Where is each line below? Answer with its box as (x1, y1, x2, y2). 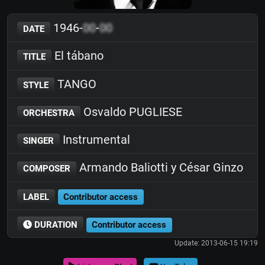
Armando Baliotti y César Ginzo (76, 160, 243, 175)
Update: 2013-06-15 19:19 (174, 239, 258, 247)
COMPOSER (22, 163, 70, 174)
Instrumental (59, 132, 130, 147)
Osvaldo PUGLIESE (80, 104, 182, 119)
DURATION (31, 219, 77, 230)
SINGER (22, 135, 54, 146)
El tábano (51, 49, 104, 63)
